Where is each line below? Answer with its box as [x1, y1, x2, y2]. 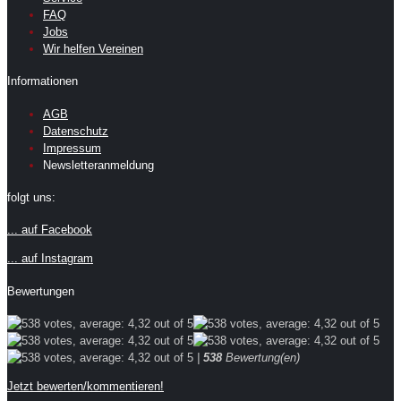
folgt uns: [7, 190, 55, 204]
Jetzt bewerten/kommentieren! [7, 379, 164, 393]
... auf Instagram [7, 252, 93, 266]
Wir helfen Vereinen [43, 42, 143, 56]
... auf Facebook [7, 223, 92, 237]
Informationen [7, 74, 78, 89]
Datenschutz [43, 124, 108, 138]
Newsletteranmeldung [43, 158, 154, 172]
